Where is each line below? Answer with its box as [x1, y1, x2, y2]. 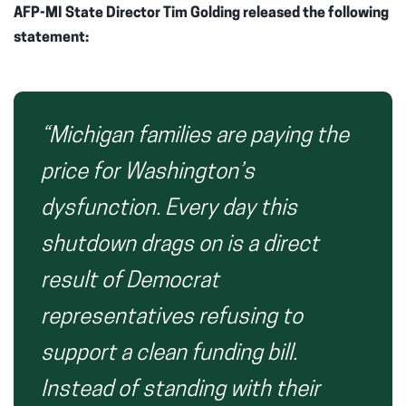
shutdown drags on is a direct [41, 234, 319, 256]
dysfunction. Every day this [41, 198, 297, 220]
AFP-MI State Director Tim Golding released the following [14, 5, 389, 21]
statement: [14, 30, 89, 45]
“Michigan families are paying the [41, 125, 349, 148]
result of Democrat [41, 270, 219, 293]
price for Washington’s [41, 161, 255, 184]
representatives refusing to [41, 306, 303, 329]
